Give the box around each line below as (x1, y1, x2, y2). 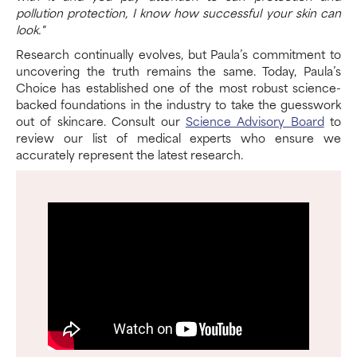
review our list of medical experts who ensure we (16, 128, 341, 147)
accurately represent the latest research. (16, 145, 243, 163)
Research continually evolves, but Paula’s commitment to (16, 45, 341, 63)
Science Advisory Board (185, 112, 324, 130)
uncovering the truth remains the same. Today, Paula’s (16, 61, 341, 80)
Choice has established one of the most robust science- (16, 78, 341, 96)
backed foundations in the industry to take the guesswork (16, 95, 341, 113)
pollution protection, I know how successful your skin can (16, 3, 341, 22)
